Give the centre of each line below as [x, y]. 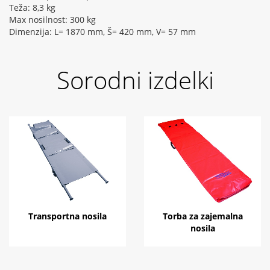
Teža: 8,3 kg [32, 8]
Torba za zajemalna [202, 216]
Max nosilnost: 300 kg [52, 20]
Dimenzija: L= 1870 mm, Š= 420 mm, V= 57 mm [102, 32]
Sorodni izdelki [135, 80]
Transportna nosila [67, 216]
